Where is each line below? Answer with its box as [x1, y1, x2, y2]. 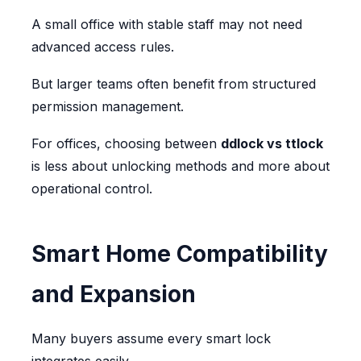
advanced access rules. [31, 39, 174, 56]
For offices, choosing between [31, 135, 221, 152]
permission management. [31, 98, 184, 115]
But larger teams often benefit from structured [31, 76, 316, 93]
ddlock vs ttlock [220, 135, 323, 152]
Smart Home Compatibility [31, 240, 328, 268]
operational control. [31, 180, 152, 197]
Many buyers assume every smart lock [31, 330, 271, 347]
